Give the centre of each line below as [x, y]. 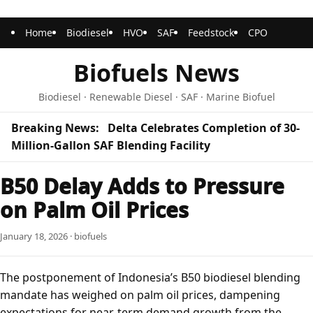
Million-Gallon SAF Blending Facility [111, 145]
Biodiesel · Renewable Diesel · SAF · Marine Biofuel [156, 97]
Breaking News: [55, 128]
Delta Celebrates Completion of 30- [204, 128]
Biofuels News [156, 73]
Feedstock [211, 32]
